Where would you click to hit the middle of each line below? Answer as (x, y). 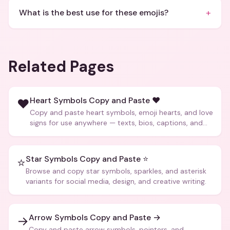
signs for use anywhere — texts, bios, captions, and (116, 123)
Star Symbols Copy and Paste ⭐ (87, 159)
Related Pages (61, 66)
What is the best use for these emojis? (94, 13)
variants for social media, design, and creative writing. (116, 181)
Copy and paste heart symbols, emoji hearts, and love (121, 112)
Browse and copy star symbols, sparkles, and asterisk (116, 171)
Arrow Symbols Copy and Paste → (95, 217)
